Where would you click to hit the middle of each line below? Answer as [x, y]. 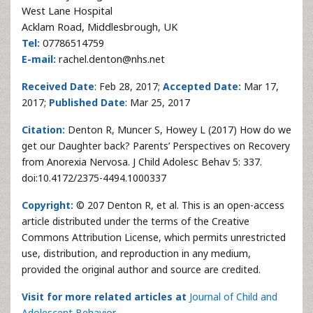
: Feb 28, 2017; [129, 86]
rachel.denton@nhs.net [110, 59]
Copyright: [48, 205]
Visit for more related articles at [104, 297]
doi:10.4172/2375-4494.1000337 [94, 178]
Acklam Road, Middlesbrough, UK [100, 27]
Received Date [58, 86]
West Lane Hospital [67, 11]
